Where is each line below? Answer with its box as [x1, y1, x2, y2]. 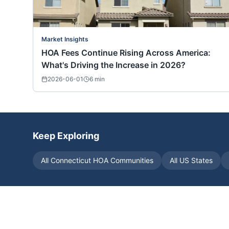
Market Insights [41, 35, 88, 43]
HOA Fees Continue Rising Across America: [41, 48, 211, 58]
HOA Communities [91, 156, 153, 165]
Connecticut [51, 156, 91, 165]
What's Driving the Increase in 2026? [41, 60, 186, 71]
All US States [170, 156, 213, 165]
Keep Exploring [33, 130, 99, 142]
